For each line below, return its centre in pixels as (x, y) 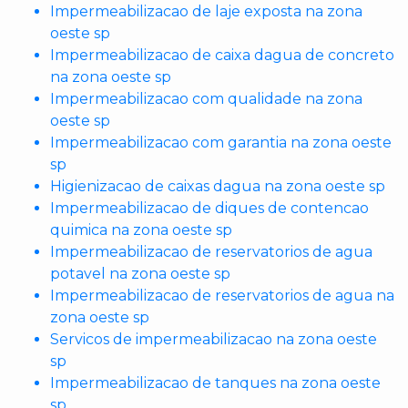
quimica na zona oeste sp (141, 230)
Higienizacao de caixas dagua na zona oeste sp (218, 186)
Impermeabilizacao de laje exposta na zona (206, 11)
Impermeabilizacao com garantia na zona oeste (221, 143)
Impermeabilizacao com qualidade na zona (206, 99)
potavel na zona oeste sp (140, 274)
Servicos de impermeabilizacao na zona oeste (214, 339)
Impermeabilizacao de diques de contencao (209, 208)
